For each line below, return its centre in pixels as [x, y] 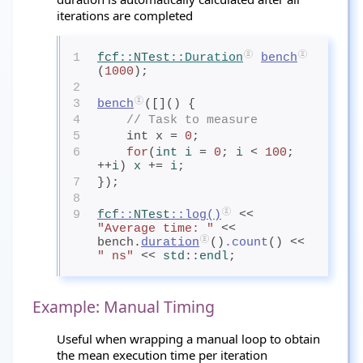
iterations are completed [125, 15]
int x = [156, 137]
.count [246, 243]
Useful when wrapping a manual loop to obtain [188, 339]
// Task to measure [192, 120]
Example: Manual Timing [124, 307]
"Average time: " [156, 229]
